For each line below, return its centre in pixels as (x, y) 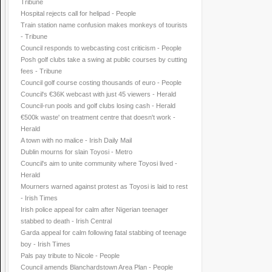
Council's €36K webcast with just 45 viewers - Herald (98, 94)
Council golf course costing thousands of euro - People (101, 83)
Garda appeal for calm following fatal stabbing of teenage (104, 233)
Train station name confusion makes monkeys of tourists (104, 25)
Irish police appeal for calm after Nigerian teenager (94, 209)
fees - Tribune (41, 71)
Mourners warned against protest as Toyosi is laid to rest (104, 186)
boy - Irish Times (46, 244)
